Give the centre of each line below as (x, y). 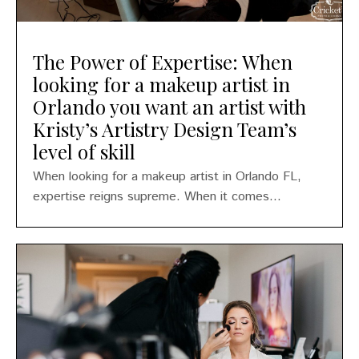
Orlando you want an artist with (169, 106)
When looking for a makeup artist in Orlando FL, (167, 176)
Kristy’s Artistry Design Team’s (165, 129)
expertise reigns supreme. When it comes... (157, 196)
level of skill (84, 151)
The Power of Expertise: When (163, 61)
